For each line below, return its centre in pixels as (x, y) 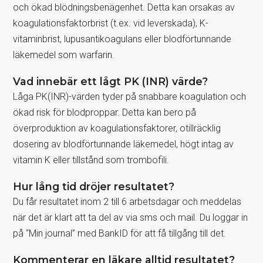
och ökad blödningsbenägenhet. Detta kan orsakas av (124, 7)
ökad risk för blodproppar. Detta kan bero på (105, 112)
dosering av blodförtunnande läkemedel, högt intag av (124, 144)
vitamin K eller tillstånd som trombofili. (91, 160)
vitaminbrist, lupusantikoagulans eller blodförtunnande (122, 39)
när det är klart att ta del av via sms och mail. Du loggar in (131, 217)
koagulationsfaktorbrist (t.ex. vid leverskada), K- (111, 23)
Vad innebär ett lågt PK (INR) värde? (111, 81)
